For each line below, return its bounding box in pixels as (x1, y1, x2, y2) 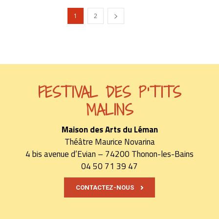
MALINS (86, 100, 133, 120)
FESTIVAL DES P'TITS (38, 83, 181, 103)
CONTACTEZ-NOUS (76, 184, 134, 192)
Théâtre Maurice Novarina (64, 135, 155, 149)
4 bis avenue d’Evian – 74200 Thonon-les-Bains (25, 148, 194, 161)
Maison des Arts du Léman (61, 123, 158, 136)
